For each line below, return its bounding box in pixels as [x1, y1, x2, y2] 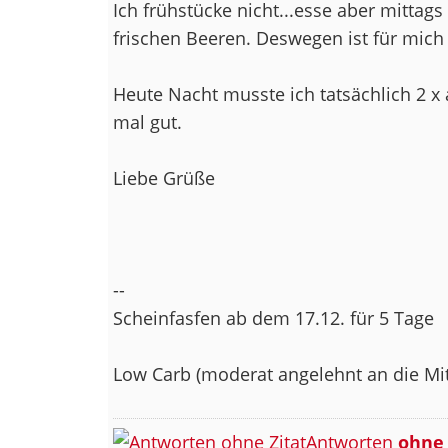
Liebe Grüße [112, 165, 215, 190]
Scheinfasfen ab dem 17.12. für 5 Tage [112, 305, 434, 330]
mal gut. [112, 109, 182, 134]
